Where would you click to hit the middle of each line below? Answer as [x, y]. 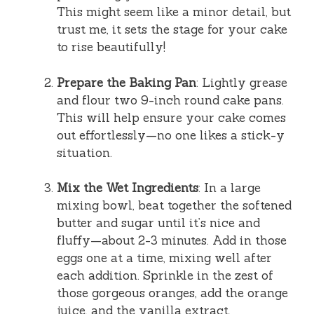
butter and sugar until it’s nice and [158, 223]
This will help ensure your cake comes [171, 117]
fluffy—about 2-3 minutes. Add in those [172, 241]
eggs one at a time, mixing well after [164, 258]
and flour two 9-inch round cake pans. [170, 100]
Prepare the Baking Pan [127, 82]
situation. [84, 152]
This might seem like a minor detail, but [174, 12]
